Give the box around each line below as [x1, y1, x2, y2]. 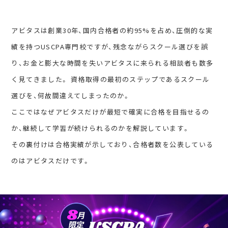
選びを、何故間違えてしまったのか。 [11, 90, 131, 100]
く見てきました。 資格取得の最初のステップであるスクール [11, 74, 210, 84]
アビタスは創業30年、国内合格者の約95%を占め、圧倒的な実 [11, 25, 213, 35]
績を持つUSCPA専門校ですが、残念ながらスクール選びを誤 [11, 41, 209, 51]
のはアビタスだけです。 [11, 155, 91, 165]
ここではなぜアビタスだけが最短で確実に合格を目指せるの [11, 106, 210, 117]
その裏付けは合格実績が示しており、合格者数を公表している [11, 139, 214, 149]
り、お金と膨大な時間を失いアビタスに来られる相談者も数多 [11, 58, 214, 68]
